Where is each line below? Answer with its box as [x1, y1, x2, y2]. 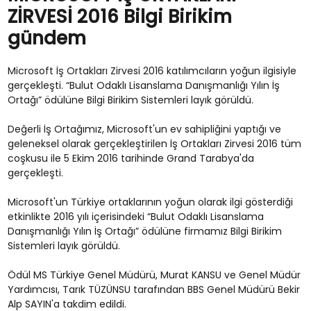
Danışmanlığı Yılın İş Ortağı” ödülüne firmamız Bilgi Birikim [7, 224, 282, 238]
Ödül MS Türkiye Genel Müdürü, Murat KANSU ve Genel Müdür [7, 268, 301, 282]
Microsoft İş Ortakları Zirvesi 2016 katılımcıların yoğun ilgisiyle [7, 64, 296, 78]
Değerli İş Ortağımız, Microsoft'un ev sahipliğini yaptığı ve [7, 122, 281, 136]
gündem [7, 26, 86, 51]
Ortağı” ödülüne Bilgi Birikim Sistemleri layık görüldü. [7, 93, 253, 107]
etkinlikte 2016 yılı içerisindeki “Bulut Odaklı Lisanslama [7, 210, 264, 224]
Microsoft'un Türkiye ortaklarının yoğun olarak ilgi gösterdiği [7, 195, 293, 209]
